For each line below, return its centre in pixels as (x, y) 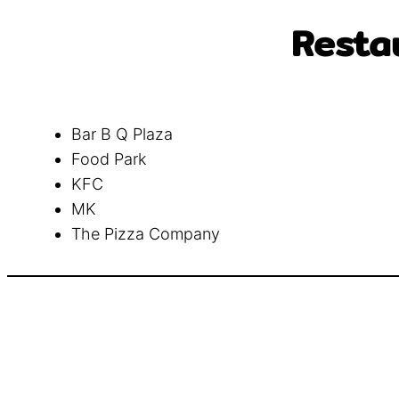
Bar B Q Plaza (122, 134)
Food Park (109, 159)
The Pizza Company (146, 233)
